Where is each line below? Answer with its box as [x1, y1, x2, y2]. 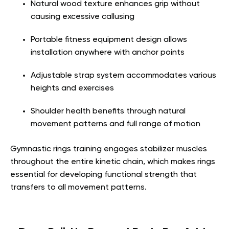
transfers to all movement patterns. [10, 183, 147, 192]
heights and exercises [31, 84, 114, 93]
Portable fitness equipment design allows [31, 35, 187, 44]
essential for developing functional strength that [10, 170, 197, 179]
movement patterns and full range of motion [31, 120, 200, 128]
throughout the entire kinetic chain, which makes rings [10, 157, 215, 166]
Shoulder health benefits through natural [31, 107, 186, 116]
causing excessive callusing [31, 12, 134, 21]
